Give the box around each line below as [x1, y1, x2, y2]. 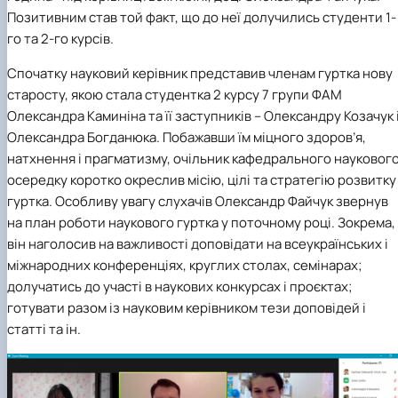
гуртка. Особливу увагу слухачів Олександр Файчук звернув [7, 192, 388, 211]
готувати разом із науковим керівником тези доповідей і [7, 298, 366, 318]
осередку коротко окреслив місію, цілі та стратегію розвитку [7, 171, 396, 190]
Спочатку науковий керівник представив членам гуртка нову [7, 64, 393, 84]
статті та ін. [7, 320, 81, 339]
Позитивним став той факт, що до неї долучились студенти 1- [7, 8, 396, 28]
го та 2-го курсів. [7, 29, 114, 49]
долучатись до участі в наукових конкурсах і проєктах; [7, 277, 353, 297]
